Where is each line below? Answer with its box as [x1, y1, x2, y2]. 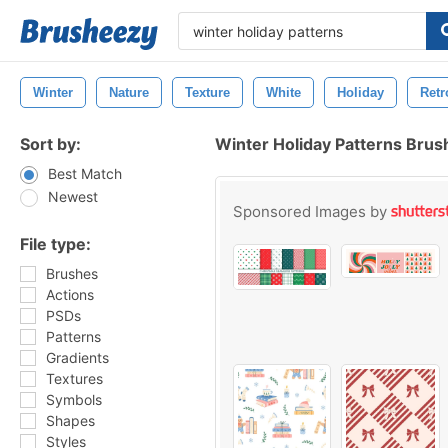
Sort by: [20, 134, 81, 154]
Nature [109, 85, 149, 100]
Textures [46, 370, 103, 387]
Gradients [46, 349, 109, 366]
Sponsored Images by [233, 202, 391, 221]
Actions [46, 286, 94, 303]
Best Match [48, 165, 122, 182]
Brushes [46, 265, 98, 282]
